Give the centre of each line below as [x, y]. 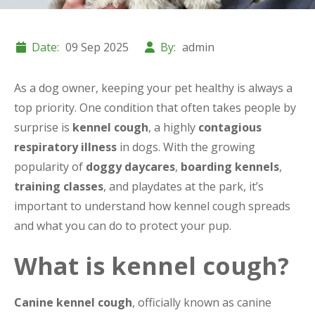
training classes [59, 186]
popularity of [50, 167]
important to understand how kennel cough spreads [152, 206]
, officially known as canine [202, 302]
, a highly [173, 127]
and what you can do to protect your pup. [123, 226]
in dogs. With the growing [186, 147]
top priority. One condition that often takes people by [155, 108]
